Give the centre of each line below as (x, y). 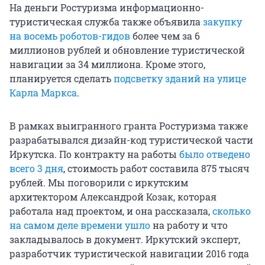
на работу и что (189, 225)
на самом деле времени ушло (80, 225)
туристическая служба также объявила (106, 22)
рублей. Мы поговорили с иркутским (99, 183)
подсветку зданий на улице (180, 79)
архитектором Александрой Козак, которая (113, 197)
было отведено (215, 154)
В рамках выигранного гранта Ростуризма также (129, 126)
